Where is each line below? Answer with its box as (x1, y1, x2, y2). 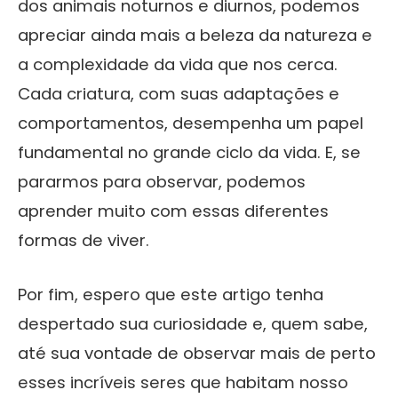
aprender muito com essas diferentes (18, 199, 329, 222)
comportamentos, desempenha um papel (18, 111, 363, 134)
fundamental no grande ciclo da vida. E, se (18, 140, 361, 163)
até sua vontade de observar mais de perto (18, 341, 376, 364)
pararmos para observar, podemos (18, 170, 306, 193)
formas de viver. (18, 228, 149, 251)
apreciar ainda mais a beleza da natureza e (18, 23, 372, 46)
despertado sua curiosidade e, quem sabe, (18, 312, 368, 335)
